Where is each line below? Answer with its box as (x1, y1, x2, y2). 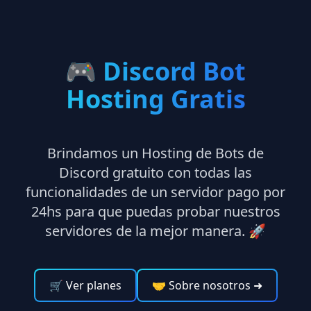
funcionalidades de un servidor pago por (26, 182, 285, 201)
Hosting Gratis (65, 81, 246, 116)
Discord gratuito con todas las (59, 162, 252, 182)
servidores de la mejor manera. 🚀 (45, 221, 266, 240)
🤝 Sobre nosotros (151, 277, 251, 293)
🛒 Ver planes (49, 277, 121, 293)
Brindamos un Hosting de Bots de (47, 143, 264, 162)
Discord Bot (96, 53, 246, 88)
